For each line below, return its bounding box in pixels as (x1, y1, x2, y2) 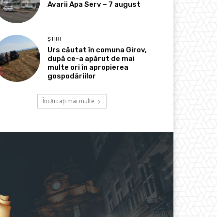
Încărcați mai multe (42, 97, 94, 106)
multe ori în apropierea (47, 63, 129, 72)
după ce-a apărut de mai (47, 54, 135, 63)
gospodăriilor (47, 72, 96, 81)
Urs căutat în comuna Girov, (47, 46, 147, 55)
